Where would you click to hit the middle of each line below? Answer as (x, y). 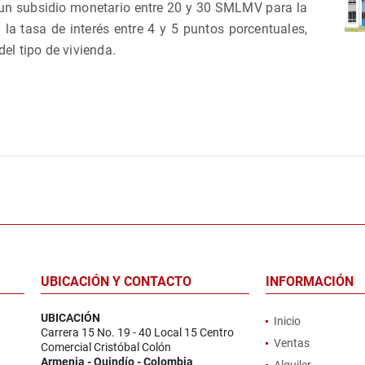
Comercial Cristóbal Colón (106, 347)
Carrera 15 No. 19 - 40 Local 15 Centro (138, 332)
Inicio (287, 321)
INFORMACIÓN (309, 281)
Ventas (291, 343)
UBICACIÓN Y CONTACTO (117, 281)
